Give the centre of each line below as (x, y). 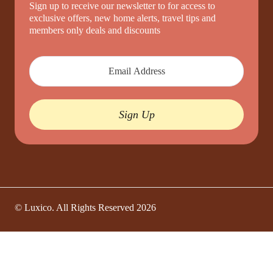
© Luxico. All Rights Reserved (74, 208)
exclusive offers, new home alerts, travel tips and (122, 18)
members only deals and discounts (95, 30)
